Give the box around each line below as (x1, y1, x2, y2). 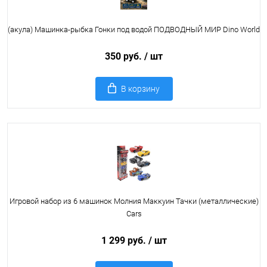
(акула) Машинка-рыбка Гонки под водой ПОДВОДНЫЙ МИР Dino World (8, 25, 260, 34)
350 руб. (105, 51, 144, 62)
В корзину (121, 84, 160, 94)
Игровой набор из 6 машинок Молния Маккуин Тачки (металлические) (9, 197, 259, 206)
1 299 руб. (101, 235, 148, 246)
